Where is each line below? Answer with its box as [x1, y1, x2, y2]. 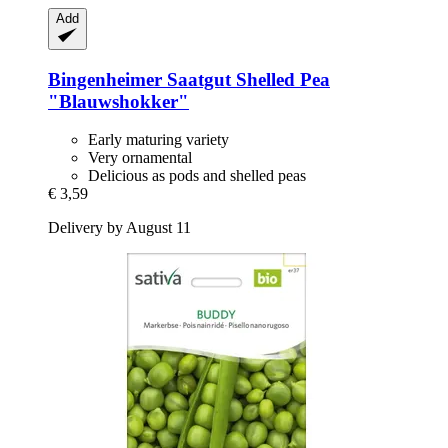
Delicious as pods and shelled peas [88, 167, 306, 185]
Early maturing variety [88, 131, 229, 149]
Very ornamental [88, 149, 192, 167]
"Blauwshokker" [48, 90, 189, 112]
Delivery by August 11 [48, 219, 191, 237]
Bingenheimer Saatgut [48, 68, 231, 90]
